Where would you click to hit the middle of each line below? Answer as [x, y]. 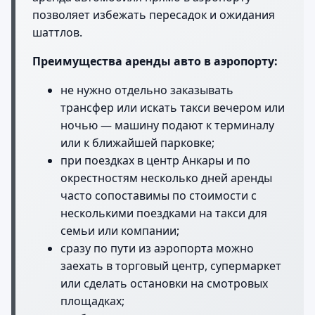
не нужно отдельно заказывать [147, 90]
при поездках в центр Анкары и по [155, 160]
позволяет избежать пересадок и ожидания [154, 14]
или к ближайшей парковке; [137, 142]
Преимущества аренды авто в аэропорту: [155, 61]
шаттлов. [57, 32]
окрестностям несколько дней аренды [166, 178]
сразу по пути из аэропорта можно [157, 248]
